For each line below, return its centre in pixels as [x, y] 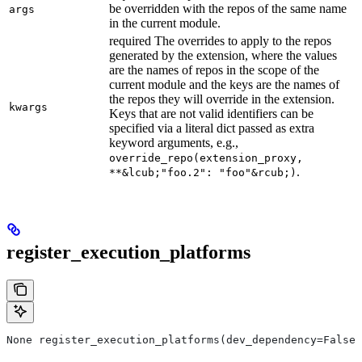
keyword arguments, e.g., [174, 142]
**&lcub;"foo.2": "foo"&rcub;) [203, 172]
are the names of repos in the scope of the [214, 69]
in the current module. [165, 23]
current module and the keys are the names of [224, 84]
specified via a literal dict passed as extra [212, 128]
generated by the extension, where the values [223, 55]
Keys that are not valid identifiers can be [211, 113]
